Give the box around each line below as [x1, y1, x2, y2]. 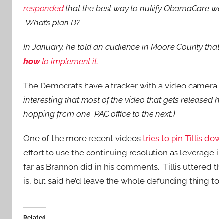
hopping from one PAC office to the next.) [23, 109, 175, 119]
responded [23, 3, 66, 13]
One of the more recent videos [23, 133, 143, 144]
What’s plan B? [23, 17, 84, 27]
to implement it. [40, 56, 100, 66]
